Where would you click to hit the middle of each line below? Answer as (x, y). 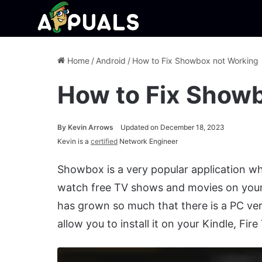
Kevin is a (74, 141)
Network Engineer (148, 141)
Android (111, 61)
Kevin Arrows (91, 127)
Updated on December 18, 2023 (173, 127)
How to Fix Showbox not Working (195, 61)
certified (104, 141)
